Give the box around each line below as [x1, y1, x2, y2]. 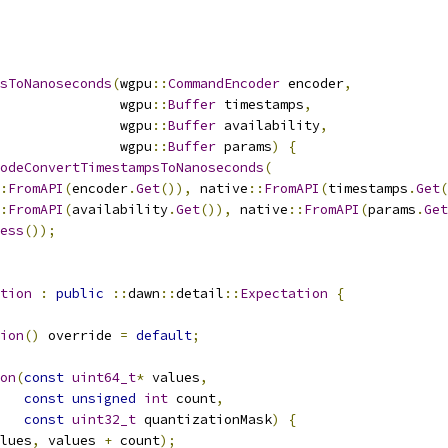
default [136, 327, 192, 344]
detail [176, 285, 224, 302]
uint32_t [72, 411, 136, 428]
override [40, 327, 120, 344]
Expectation [240, 285, 328, 302]
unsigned [72, 390, 136, 407]
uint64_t [72, 369, 136, 386]
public [56, 285, 104, 302]
